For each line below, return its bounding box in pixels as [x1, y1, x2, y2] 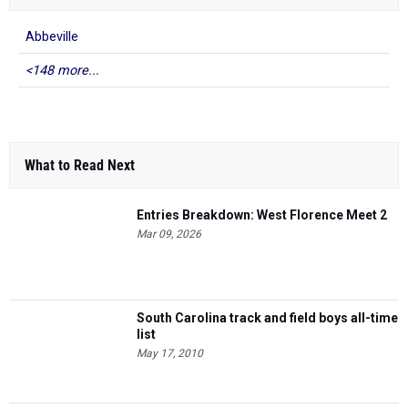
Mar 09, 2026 [137, 228, 201, 240]
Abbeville [25, 29, 78, 45]
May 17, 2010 [137, 347, 203, 360]
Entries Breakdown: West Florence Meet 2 [137, 208, 387, 222]
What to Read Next [25, 157, 135, 174]
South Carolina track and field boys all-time [137, 311, 398, 325]
